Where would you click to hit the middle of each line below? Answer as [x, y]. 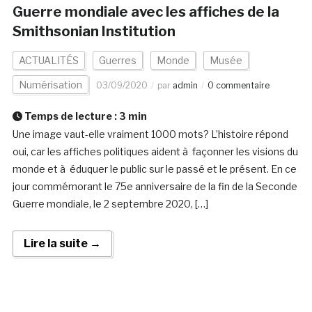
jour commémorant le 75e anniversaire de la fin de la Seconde [155, 187]
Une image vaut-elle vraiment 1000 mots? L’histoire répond [150, 134]
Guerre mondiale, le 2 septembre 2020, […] [110, 204]
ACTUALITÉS [48, 61]
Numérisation [50, 85]
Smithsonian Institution [94, 32]
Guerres [117, 61]
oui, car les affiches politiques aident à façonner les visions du [155, 152]
